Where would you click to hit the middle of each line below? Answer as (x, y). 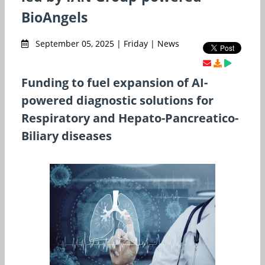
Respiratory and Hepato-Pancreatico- (130, 118)
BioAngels (54, 17)
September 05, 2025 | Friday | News (106, 43)
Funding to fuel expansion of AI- (114, 82)
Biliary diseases (67, 135)
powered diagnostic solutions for (117, 100)
